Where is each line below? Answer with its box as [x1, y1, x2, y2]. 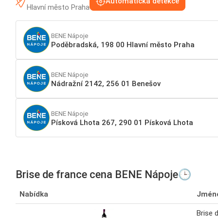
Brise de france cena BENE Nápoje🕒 [16, 168, 191, 181]
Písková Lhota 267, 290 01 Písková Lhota [51, 118, 193, 127]
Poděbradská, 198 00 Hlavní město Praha [51, 40, 195, 49]
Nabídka [19, 190, 48, 199]
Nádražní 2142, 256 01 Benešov [51, 79, 161, 88]
